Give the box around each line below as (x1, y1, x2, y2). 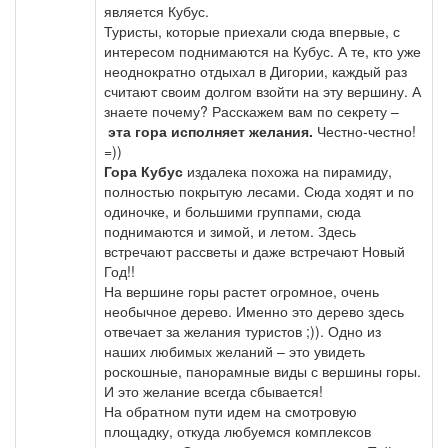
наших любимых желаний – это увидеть (104, 341, 365, 361)
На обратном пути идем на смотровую (104, 401, 357, 421)
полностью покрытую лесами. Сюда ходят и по (104, 181, 414, 201)
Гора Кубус (104, 161, 183, 181)
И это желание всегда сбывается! (104, 381, 323, 401)
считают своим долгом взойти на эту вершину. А (104, 81, 421, 101)
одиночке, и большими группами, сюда (104, 201, 361, 221)
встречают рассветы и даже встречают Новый (104, 241, 405, 261)
